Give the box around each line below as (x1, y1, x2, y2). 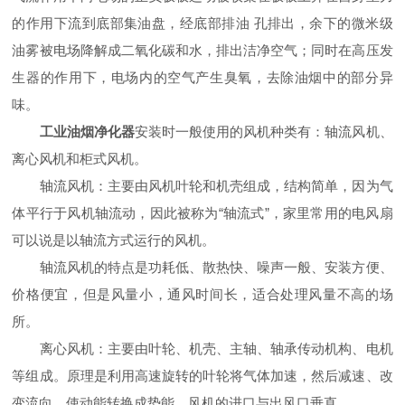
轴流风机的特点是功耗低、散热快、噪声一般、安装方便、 (12, 259, 393, 275)
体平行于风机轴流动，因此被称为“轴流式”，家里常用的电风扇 (12, 205, 393, 221)
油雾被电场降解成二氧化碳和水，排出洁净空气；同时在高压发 (12, 42, 393, 58)
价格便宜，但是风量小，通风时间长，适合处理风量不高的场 (12, 287, 393, 302)
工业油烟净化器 (39, 124, 135, 139)
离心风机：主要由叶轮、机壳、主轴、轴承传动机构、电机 (12, 341, 393, 356)
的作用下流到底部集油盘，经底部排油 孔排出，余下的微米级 (12, 15, 393, 31)
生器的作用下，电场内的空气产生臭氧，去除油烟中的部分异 (12, 70, 393, 85)
